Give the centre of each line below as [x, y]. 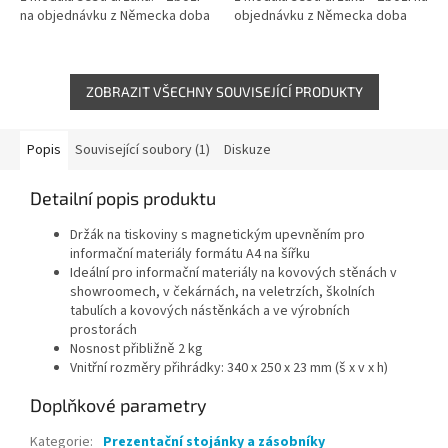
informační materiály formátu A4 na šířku [190, 253]
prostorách [103, 329]
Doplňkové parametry [118, 404]
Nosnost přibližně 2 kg [136, 348]
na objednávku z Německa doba [115, 15]
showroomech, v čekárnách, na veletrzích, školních [222, 291]
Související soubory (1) [142, 149]
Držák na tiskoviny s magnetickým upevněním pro [217, 234]
